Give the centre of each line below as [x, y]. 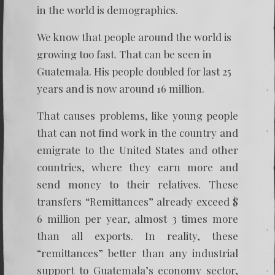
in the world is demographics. [107, 10]
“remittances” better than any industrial [137, 253]
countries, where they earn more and [137, 167]
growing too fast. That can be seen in [124, 54]
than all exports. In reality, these [137, 236]
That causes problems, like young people [137, 115]
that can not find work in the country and [137, 133]
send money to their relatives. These [137, 184]
